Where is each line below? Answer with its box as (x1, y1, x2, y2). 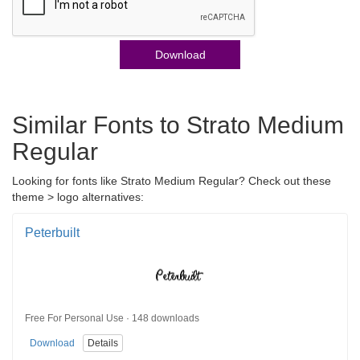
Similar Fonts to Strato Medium (12, 111, 344, 138)
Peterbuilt (25, 225, 80, 239)
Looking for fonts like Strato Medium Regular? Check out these (12, 174, 331, 187)
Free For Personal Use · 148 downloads (25, 313, 199, 325)
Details (88, 337, 118, 349)
